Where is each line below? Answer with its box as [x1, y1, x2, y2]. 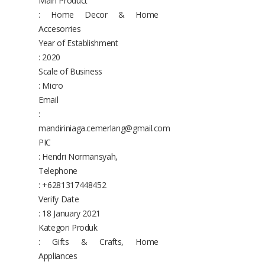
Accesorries [38, 22, 81, 34]
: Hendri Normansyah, [38, 150, 118, 162]
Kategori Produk [38, 221, 98, 233]
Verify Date [38, 193, 79, 205]
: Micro [38, 79, 63, 91]
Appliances [38, 250, 77, 261]
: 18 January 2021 [38, 207, 101, 219]
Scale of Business [38, 65, 103, 77]
